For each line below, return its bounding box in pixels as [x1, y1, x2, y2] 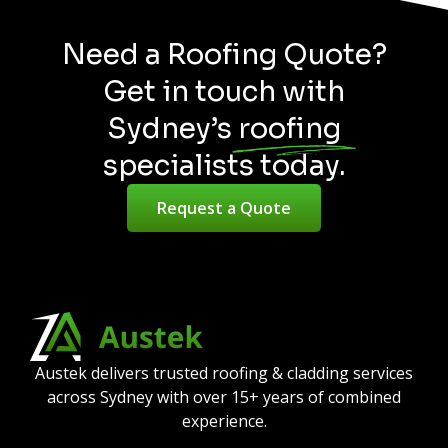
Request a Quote [157, 196, 291, 219]
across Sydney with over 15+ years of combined [47, 385, 401, 408]
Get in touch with [103, 73, 345, 109]
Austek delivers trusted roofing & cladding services [35, 361, 413, 384]
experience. [181, 409, 267, 432]
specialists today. [102, 147, 346, 183]
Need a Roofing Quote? [61, 36, 387, 72]
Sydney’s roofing [107, 110, 341, 146]
